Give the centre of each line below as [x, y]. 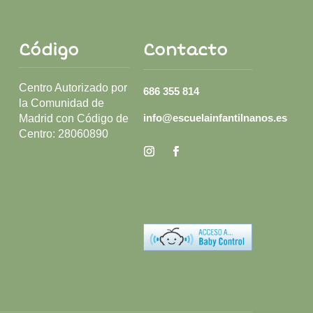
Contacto [185, 51]
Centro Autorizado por [73, 88]
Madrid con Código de [73, 119]
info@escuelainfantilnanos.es [215, 118]
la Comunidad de [61, 103]
